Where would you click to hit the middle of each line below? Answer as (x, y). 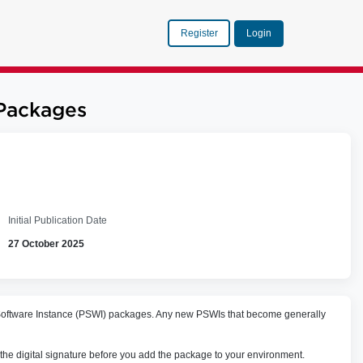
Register (199, 33)
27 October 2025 (47, 243)
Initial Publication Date (58, 220)
